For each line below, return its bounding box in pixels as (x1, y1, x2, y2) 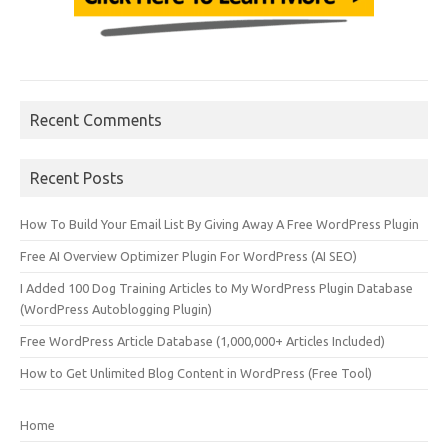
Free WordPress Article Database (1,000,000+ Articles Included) (20, 333, 385, 348)
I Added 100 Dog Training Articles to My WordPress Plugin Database (20, 280, 413, 295)
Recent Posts (30, 168, 124, 187)
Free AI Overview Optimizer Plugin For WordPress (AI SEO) (20, 248, 357, 263)
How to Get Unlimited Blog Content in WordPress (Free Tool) (20, 365, 372, 380)
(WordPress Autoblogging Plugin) (20, 301, 212, 316)
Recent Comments (30, 110, 162, 129)
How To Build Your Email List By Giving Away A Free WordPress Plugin (20, 216, 419, 231)
